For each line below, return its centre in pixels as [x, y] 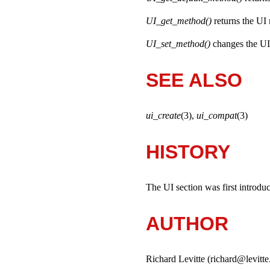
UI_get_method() [179, 21]
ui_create [163, 116]
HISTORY [188, 152]
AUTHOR [187, 223]
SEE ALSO [194, 80]
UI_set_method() [178, 44]
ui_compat [217, 116]
